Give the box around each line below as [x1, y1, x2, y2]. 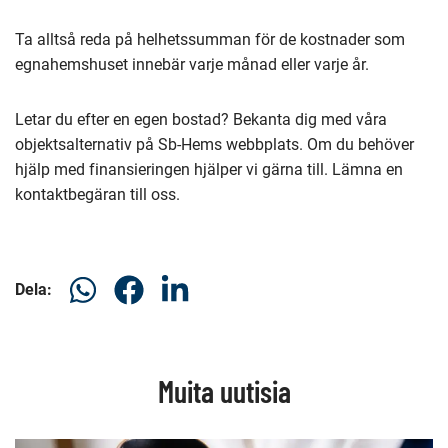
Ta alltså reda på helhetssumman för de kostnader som [15, 29, 405, 49]
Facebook [113, 326, 182, 346]
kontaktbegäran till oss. [15, 184, 180, 204]
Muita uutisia [157, 372, 291, 409]
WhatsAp [67, 326, 131, 346]
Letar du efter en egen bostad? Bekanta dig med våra [15, 109, 387, 129]
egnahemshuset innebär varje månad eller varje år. [15, 54, 369, 74]
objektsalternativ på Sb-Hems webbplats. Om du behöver [15, 134, 414, 154]
